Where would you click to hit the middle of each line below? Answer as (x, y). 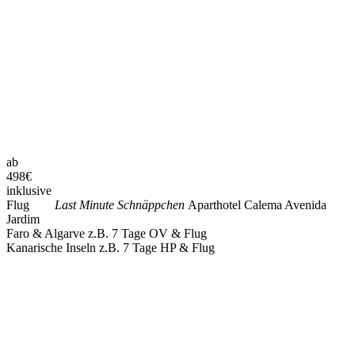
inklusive (29, 191)
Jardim (23, 219)
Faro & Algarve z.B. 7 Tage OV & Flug (107, 233)
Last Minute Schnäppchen (121, 205)
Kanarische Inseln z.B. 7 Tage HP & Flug (111, 248)
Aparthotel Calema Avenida (257, 205)
